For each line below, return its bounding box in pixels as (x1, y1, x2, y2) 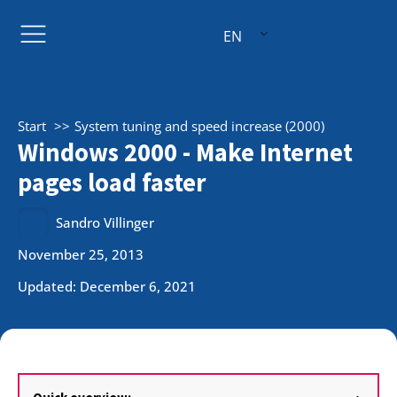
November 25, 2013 (18, 245, 144, 263)
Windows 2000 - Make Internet (18, 136, 353, 168)
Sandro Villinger (56, 214, 155, 231)
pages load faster (18, 167, 206, 198)
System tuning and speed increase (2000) (74, 117, 324, 135)
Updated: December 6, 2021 (18, 276, 196, 295)
